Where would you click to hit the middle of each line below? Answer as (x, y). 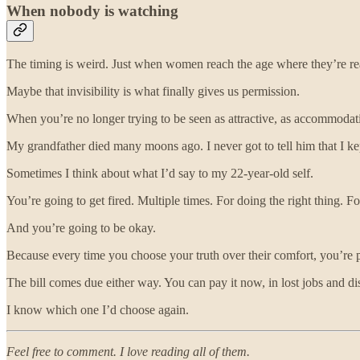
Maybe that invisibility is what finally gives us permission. (153, 91)
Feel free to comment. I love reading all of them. (128, 351)
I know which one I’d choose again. (98, 309)
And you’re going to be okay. (81, 227)
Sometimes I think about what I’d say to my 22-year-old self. (160, 173)
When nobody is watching (92, 11)
